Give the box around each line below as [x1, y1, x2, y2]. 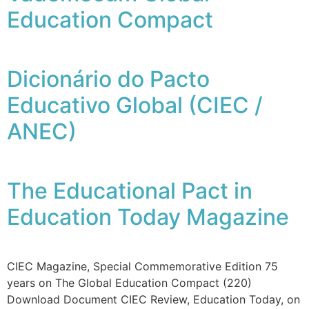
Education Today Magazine [7, 203, 289, 231]
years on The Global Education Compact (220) [7, 276, 252, 290]
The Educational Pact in [7, 177, 252, 205]
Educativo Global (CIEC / [7, 92, 263, 119]
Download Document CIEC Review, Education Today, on [7, 292, 300, 307]
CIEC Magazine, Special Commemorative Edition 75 [7, 259, 278, 274]
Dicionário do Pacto [7, 66, 210, 93]
